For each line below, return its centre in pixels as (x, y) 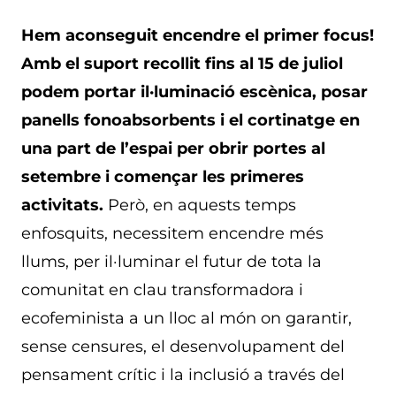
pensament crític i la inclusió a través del (183, 375)
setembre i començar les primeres (163, 177)
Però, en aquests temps (200, 206)
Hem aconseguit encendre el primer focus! (198, 36)
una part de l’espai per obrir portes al (173, 149)
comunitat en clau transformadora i (162, 290)
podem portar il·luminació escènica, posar (194, 92)
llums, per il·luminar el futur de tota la (171, 262)
